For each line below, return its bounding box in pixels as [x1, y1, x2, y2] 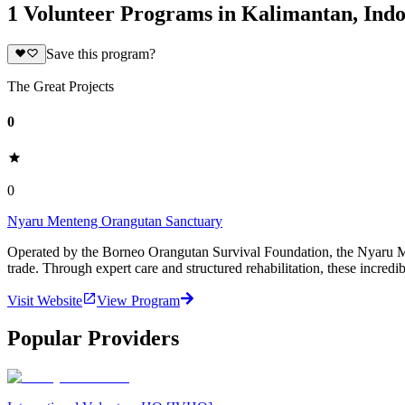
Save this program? [45, 46, 155, 62]
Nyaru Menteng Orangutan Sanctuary [7, 212, 222, 229]
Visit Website [7, 292, 82, 308]
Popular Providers [7, 326, 179, 351]
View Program [97, 292, 180, 308]
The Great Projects [7, 79, 114, 95]
